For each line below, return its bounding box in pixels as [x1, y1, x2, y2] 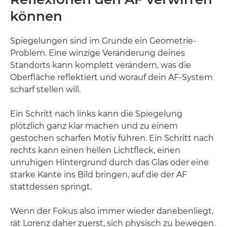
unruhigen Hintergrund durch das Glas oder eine [10, 158, 209, 167]
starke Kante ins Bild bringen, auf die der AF [10, 170, 187, 179]
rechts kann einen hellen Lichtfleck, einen [10, 145, 180, 155]
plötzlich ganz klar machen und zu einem [10, 121, 178, 131]
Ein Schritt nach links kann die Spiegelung [10, 109, 182, 119]
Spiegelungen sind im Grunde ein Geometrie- [10, 36, 196, 46]
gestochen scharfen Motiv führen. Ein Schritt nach [10, 133, 214, 143]
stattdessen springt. [10, 182, 92, 192]
